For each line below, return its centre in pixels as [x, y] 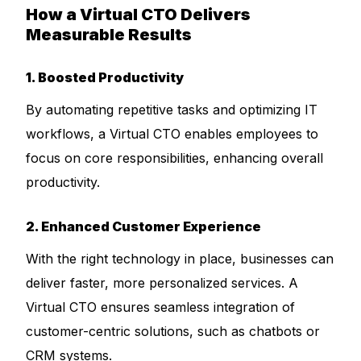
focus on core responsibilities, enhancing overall [175, 158]
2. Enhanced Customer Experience [144, 226]
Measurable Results [109, 35]
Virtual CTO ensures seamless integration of [161, 307]
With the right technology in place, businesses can [180, 259]
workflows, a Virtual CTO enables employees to [172, 134]
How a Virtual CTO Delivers [139, 15]
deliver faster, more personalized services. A [162, 283]
